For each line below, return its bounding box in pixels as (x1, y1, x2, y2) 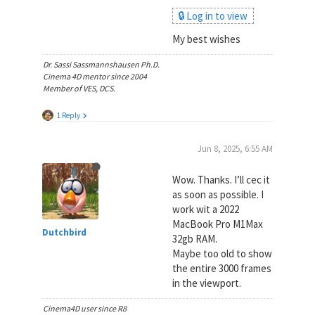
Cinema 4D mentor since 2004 (42, 71, 147, 82)
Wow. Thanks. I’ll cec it (172, 172, 270, 186)
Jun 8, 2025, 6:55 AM (198, 142, 274, 155)
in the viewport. (172, 276, 241, 290)
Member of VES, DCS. (42, 83, 115, 94)
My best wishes (172, 32, 240, 46)
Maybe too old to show (172, 246, 272, 260)
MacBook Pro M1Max (172, 217, 263, 231)
